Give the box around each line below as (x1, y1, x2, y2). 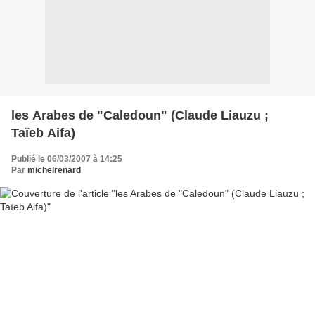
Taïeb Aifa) (11, 125, 75, 140)
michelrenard (27, 165, 81, 175)
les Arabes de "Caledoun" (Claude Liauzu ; (11, 108, 269, 122)
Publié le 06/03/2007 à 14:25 (11, 153, 122, 164)
